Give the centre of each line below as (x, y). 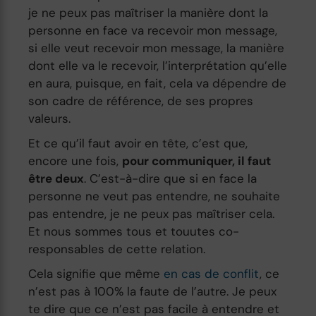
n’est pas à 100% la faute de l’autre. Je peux (153, 291)
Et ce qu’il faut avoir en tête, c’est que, (138, 143)
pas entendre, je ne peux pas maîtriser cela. (152, 213)
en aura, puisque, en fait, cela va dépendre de (158, 83)
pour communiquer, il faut (197, 160)
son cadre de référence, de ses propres (141, 101)
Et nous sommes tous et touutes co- (134, 231)
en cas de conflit (212, 273)
